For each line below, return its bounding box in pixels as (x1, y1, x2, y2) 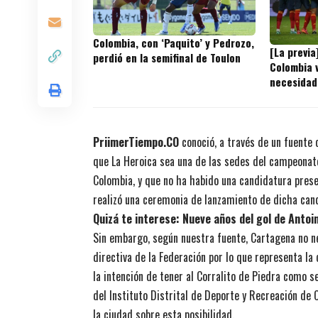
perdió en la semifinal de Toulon (93, 49, 241, 65)
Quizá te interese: (93, 210, 182, 228)
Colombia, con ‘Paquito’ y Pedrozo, (93, 34, 254, 50)
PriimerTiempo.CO (93, 133, 179, 151)
